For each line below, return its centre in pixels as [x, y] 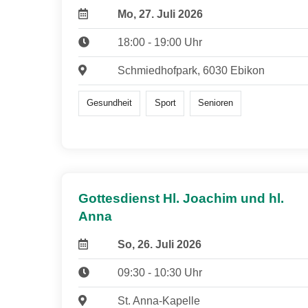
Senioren [215, 103]
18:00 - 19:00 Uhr [159, 43]
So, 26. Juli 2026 [159, 244]
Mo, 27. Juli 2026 [160, 14]
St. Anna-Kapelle [158, 300]
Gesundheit [110, 103]
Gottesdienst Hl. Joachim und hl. [181, 198]
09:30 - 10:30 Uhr [159, 272]
